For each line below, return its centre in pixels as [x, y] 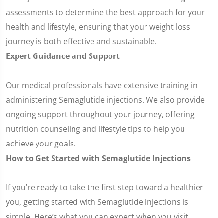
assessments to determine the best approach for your [105, 12]
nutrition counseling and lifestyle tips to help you [95, 129]
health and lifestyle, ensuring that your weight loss [98, 27]
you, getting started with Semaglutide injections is [97, 202]
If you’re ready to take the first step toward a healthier [105, 187]
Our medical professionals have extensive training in [102, 85]
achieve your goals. [41, 144]
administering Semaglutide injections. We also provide [105, 100]
